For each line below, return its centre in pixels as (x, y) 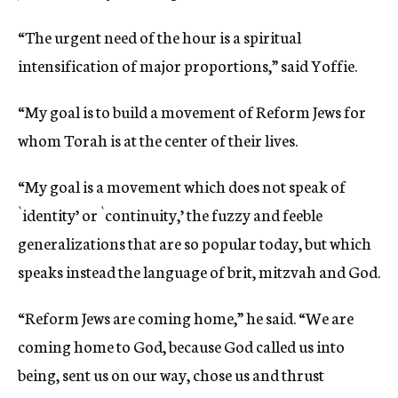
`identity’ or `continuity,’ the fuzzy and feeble (170, 214)
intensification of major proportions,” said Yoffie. (187, 65)
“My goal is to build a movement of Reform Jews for (192, 111)
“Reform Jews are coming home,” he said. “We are (186, 317)
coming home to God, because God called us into (181, 346)
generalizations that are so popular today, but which (195, 243)
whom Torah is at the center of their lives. (158, 139)
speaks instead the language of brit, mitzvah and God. (199, 271)
